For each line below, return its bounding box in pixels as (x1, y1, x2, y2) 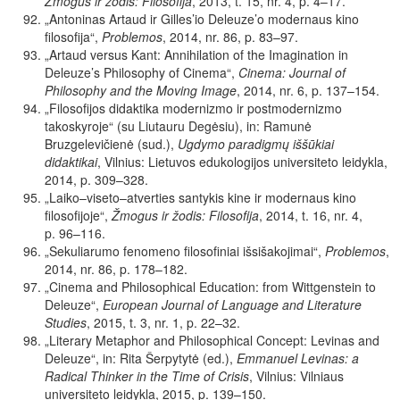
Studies (45, 313, 87, 332)
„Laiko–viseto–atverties (45, 188, 175, 207)
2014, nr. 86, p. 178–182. (45, 260, 187, 279)
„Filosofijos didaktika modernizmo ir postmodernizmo (45, 99, 342, 118)
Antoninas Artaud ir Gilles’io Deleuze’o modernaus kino (49, 10, 359, 29)
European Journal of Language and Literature (103, 296, 362, 314)
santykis (179, 188, 224, 207)
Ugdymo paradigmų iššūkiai (178, 135, 334, 154)
